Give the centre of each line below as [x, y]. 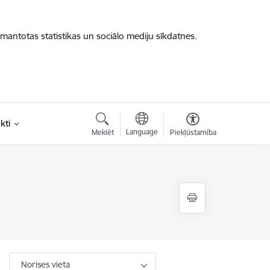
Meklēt [102, 132]
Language [142, 132]
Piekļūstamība [193, 132]
